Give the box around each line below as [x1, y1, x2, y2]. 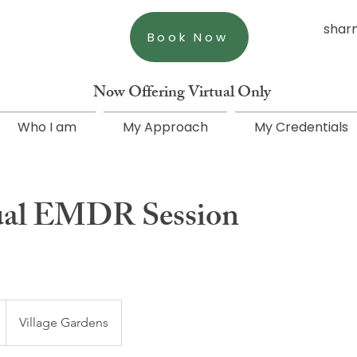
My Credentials [253, 118, 348, 136]
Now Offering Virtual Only [93, 80, 271, 108]
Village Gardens [19, 315, 108, 330]
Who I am [18, 118, 76, 136]
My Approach [123, 118, 208, 136]
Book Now [147, 29, 229, 45]
